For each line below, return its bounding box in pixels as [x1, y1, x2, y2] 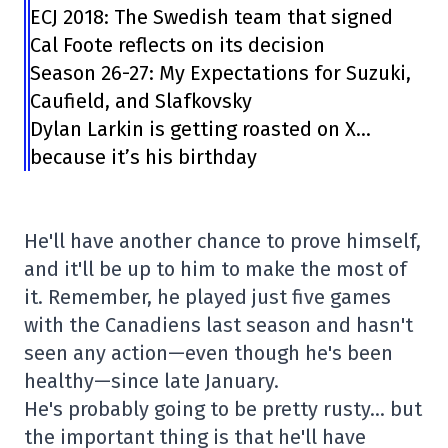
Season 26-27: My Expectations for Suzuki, [30, 60, 412, 85]
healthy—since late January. [24, 368, 279, 393]
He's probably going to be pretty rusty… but [24, 396, 422, 421]
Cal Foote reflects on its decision [30, 32, 326, 57]
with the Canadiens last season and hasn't [24, 312, 413, 337]
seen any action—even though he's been [24, 340, 393, 365]
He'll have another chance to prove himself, [24, 228, 421, 253]
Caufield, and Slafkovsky [30, 88, 253, 113]
